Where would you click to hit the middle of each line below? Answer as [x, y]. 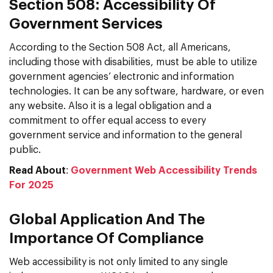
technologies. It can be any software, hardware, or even [136, 91]
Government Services [86, 24]
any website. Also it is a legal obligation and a [110, 106]
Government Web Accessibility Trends [164, 170]
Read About [37, 170]
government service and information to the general [126, 135]
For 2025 [31, 185]
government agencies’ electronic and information [122, 76]
